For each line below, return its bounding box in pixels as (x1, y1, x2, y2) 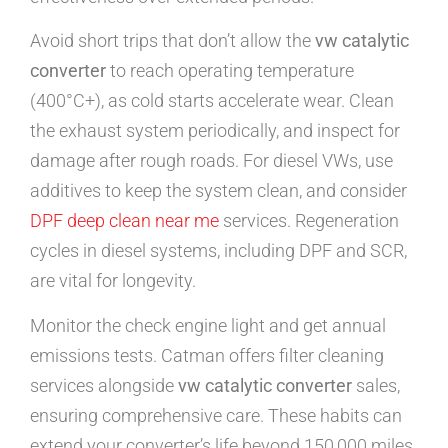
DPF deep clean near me (30, 210, 219, 232)
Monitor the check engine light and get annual (30, 314, 386, 336)
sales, (352, 374, 400, 396)
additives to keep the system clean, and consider (30, 180, 407, 202)
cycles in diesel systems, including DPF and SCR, (30, 240, 407, 262)
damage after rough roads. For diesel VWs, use (30, 150, 393, 172)
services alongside (30, 374, 178, 396)
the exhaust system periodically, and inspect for (30, 120, 400, 142)
